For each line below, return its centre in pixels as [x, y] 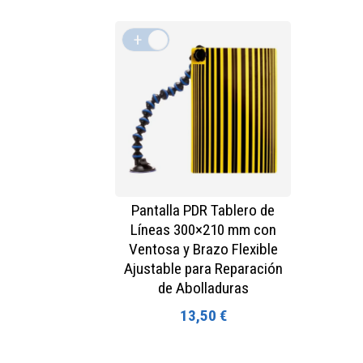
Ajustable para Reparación [203, 268]
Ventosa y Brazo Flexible [203, 249]
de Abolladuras [203, 288]
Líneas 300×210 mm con [203, 229]
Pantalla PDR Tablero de [203, 210]
